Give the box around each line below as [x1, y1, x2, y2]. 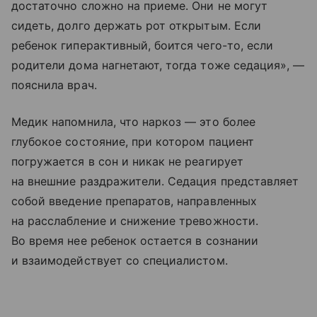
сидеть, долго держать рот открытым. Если [11, 18, 261, 33]
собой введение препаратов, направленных [11, 194, 257, 209]
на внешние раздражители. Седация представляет [11, 174, 299, 189]
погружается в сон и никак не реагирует [11, 154, 243, 169]
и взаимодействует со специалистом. [11, 253, 228, 268]
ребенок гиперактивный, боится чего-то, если [11, 38, 274, 53]
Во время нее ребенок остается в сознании [11, 234, 258, 248]
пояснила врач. [11, 78, 97, 93]
